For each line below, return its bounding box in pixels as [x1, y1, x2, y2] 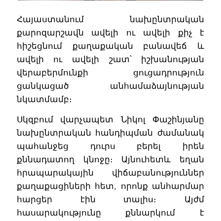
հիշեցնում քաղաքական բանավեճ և [16, 40, 205, 51]
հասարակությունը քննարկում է [16, 207, 205, 218]
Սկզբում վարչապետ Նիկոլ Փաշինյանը [16, 114, 205, 124]
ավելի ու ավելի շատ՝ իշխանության [16, 54, 205, 64]
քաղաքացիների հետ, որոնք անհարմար [16, 181, 205, 191]
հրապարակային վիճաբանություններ [16, 167, 205, 178]
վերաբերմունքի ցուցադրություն [16, 67, 205, 77]
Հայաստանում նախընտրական [16, 14, 205, 24]
